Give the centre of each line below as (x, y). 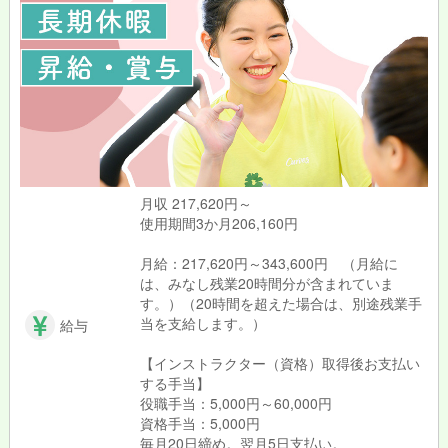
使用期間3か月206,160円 (218, 223)
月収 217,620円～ (195, 203)
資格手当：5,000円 (199, 423)
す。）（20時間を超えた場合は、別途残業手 (280, 303)
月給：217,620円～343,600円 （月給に (268, 263)
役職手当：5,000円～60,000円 (235, 403)
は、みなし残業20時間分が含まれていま (266, 283)
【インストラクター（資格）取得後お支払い (279, 363)
